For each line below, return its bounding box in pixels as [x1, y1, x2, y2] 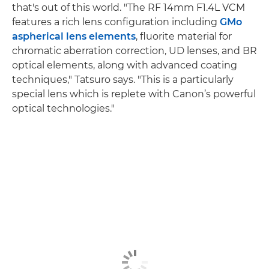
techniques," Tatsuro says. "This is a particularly [12, 73, 234, 85]
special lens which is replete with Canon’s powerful [12, 88, 256, 100]
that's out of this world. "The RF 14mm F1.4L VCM [12, 1, 245, 13]
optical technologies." [12, 102, 115, 114]
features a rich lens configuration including [12, 16, 220, 28]
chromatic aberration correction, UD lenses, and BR [12, 44, 257, 56]
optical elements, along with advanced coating [12, 59, 237, 71]
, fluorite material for [136, 30, 232, 42]
